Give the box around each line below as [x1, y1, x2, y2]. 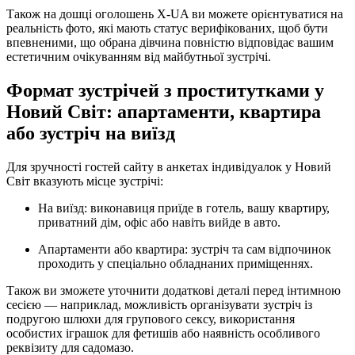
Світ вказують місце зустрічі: [6, 174, 163, 189]
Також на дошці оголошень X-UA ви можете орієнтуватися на [6, 7, 343, 21]
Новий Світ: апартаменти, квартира [6, 101, 321, 123]
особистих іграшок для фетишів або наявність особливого [6, 326, 320, 341]
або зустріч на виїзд [6, 123, 175, 144]
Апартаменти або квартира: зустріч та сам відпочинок [38, 242, 331, 257]
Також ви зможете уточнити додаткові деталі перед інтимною [6, 284, 341, 298]
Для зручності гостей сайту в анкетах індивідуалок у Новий [6, 160, 331, 174]
